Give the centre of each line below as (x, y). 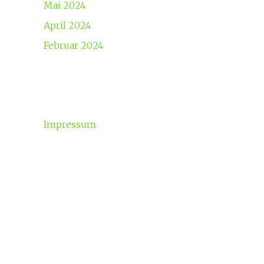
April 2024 (67, 25)
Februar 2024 (73, 45)
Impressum (70, 124)
